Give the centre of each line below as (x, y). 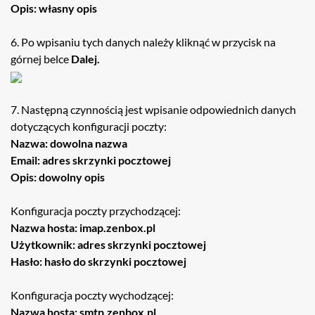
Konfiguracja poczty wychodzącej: (92, 295)
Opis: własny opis (54, 8)
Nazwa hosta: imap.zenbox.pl (83, 227)
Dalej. (85, 59)
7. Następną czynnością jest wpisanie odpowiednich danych (153, 109)
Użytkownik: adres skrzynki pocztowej (108, 244)
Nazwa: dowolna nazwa (69, 143)
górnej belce (41, 59)
